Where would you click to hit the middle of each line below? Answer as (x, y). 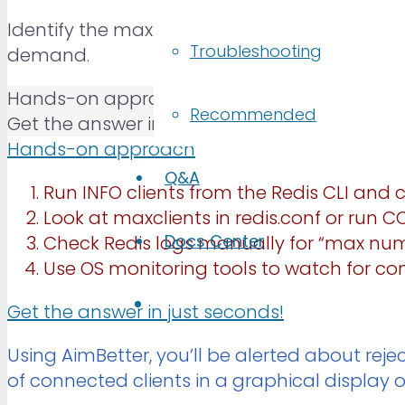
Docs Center (215, 241)
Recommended (253, 114)
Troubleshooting (256, 51)
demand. (48, 55)
